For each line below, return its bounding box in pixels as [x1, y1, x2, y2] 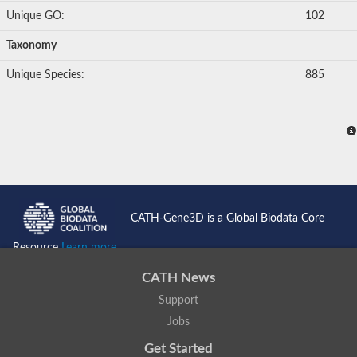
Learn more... [61, 241, 124, 253]
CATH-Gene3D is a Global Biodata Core [131, 213, 324, 225]
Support [159, 295, 198, 307]
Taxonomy [6, 40, 57, 52]
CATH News [142, 270, 215, 284]
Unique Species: [6, 69, 84, 81]
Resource [13, 241, 61, 253]
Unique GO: [6, 10, 65, 22]
